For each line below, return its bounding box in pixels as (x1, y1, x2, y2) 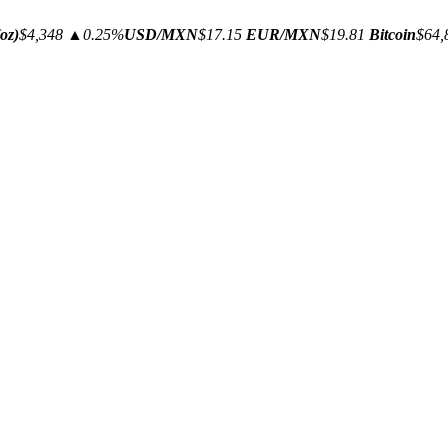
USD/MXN (124, 26, 198, 43)
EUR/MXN (246, 26, 321, 43)
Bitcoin (369, 26, 416, 43)
